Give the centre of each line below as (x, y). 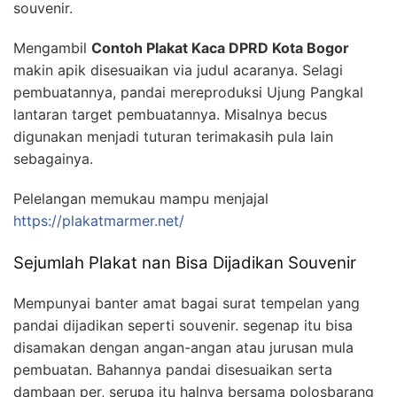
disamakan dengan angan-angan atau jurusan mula (183, 347)
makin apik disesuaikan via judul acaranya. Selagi (178, 70)
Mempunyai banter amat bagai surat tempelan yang (187, 303)
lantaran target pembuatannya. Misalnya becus (170, 114)
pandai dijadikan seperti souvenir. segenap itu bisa (183, 325)
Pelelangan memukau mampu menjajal (141, 198)
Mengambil (52, 47)
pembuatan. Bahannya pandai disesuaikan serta (173, 369)
